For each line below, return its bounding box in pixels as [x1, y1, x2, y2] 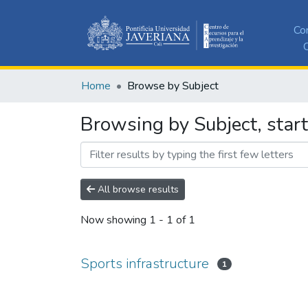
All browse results [95, 182, 179, 196]
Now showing [80, 212, 149, 228]
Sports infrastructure [80, 254, 209, 273]
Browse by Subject [127, 78, 219, 93]
